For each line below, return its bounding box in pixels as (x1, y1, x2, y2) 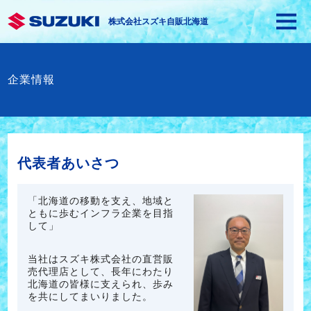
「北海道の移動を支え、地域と (28, 195, 174, 207)
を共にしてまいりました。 (28, 291, 153, 303)
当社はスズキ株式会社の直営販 (28, 253, 174, 265)
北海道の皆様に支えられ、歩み (28, 278, 174, 290)
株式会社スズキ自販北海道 (108, 17, 208, 26)
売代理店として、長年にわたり (28, 266, 174, 278)
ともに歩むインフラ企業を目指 (28, 208, 174, 219)
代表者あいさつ (17, 155, 120, 171)
